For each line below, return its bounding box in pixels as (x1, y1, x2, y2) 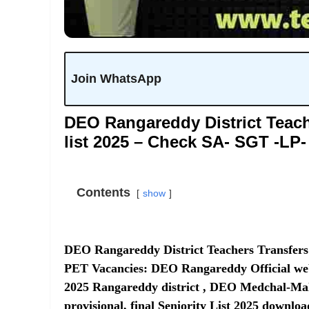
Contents (77, 185, 130, 199)
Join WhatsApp (70, 71, 161, 86)
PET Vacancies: (64, 261, 151, 275)
